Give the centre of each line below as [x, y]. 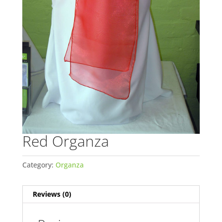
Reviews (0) [52, 194]
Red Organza [65, 141]
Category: [39, 165]
